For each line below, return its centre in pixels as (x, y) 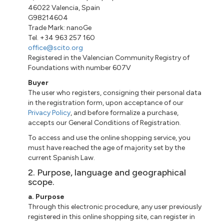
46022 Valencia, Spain (64, 7)
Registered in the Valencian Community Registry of (109, 57)
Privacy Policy (49, 112)
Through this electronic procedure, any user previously (115, 206)
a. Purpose (46, 196)
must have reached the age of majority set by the (107, 147)
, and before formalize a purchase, (125, 112)
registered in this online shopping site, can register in (112, 216)
